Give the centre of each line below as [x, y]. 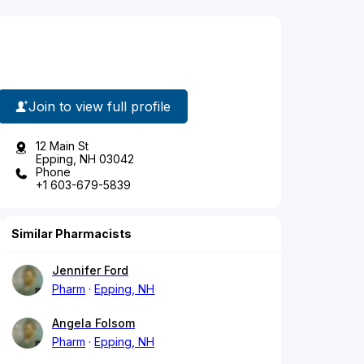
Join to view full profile [100, 106]
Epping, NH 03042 [85, 159]
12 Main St [62, 146]
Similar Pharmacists [71, 234]
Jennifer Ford [90, 271]
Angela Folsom [93, 323]
